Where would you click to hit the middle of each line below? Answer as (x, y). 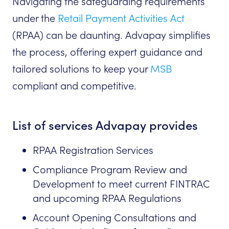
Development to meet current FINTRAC (121, 184)
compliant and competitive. (74, 86)
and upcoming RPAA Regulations (107, 199)
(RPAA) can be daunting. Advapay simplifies (111, 36)
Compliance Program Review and (110, 170)
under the (35, 19)
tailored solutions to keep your (81, 69)
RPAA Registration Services (93, 151)
